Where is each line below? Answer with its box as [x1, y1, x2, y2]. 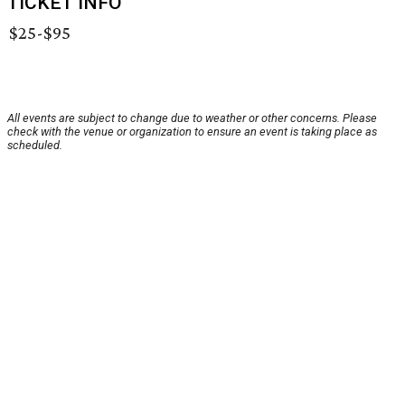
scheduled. [7, 138, 62, 153]
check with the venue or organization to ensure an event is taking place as [7, 125, 377, 139]
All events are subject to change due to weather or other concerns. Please [7, 111, 377, 126]
